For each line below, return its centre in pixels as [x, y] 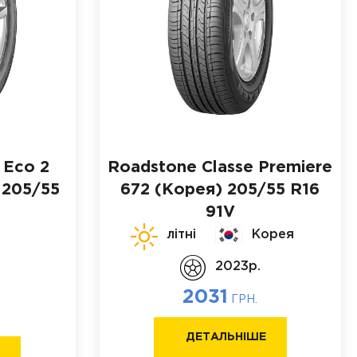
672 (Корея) [172, 190]
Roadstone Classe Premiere [220, 167]
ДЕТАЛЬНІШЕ [226, 337]
